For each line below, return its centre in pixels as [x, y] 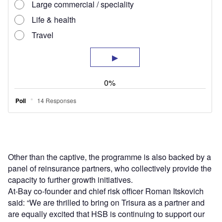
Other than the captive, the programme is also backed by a [110, 157]
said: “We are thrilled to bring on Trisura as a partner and [106, 203]
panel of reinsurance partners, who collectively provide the [110, 168]
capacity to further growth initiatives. [70, 180]
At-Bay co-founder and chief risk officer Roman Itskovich [106, 191]
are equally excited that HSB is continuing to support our [106, 214]
